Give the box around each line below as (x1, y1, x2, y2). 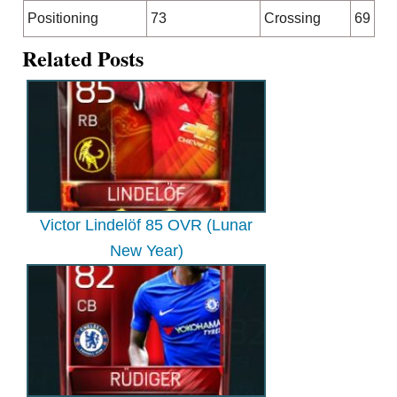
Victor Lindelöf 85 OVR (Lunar (40, 216, 253, 235)
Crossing (263, 11, 321, 27)
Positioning (27, 11, 98, 27)
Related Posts (22, 43, 144, 74)
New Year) (109, 242, 183, 261)
